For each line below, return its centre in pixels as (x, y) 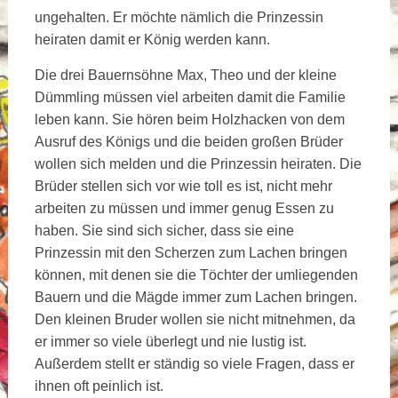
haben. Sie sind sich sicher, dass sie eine (164, 230)
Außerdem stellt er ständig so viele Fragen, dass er (194, 363)
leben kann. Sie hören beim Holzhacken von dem (189, 119)
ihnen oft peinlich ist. (99, 386)
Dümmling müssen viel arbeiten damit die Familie (190, 97)
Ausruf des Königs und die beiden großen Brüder (188, 141)
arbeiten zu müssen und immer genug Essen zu (184, 208)
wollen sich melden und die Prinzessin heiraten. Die (198, 163)
